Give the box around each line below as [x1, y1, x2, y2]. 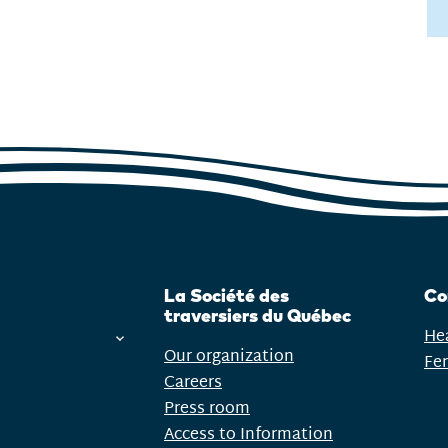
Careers [164, 369, 222, 395]
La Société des [164, 284, 289, 308]
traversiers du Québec [164, 304, 351, 328]
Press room [164, 395, 250, 421]
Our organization [164, 344, 294, 370]
